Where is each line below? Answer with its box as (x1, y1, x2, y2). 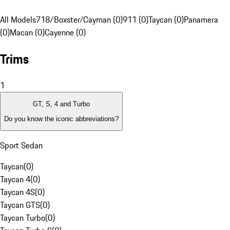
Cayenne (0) (45, 26, 86, 39)
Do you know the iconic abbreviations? (4, 114, 119, 123)
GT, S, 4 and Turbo (33, 100, 90, 108)
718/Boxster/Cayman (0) (36, 13, 123, 26)
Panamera (184, 13, 218, 26)
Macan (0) (10, 26, 45, 39)
